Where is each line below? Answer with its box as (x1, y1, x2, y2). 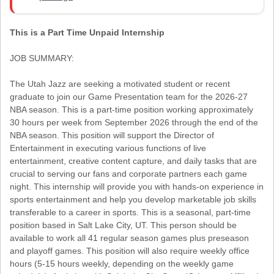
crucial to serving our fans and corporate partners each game (10, 168, 247, 179)
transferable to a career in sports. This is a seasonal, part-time (10, 207, 251, 217)
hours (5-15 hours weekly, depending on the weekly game (10, 258, 234, 268)
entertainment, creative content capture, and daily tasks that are (10, 155, 257, 166)
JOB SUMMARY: (10, 53, 74, 63)
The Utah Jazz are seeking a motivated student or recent (10, 78, 230, 89)
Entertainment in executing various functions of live (10, 143, 206, 153)
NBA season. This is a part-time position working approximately (10, 104, 253, 114)
